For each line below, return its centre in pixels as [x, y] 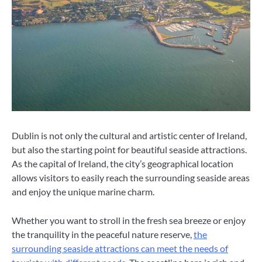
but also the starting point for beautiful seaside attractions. [129, 150]
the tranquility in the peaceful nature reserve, [103, 234]
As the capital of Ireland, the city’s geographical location [123, 164]
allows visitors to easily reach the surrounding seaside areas [131, 178]
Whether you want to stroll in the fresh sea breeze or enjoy [129, 220]
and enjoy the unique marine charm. [83, 192]
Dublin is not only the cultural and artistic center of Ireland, [129, 136]
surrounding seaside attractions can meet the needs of [120, 248]
